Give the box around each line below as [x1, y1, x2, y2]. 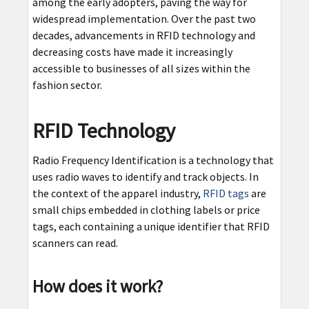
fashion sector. [32, 78, 102, 92]
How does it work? [32, 275, 163, 298]
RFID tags [202, 186, 249, 201]
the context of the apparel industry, [32, 186, 203, 201]
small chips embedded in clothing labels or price [32, 203, 260, 217]
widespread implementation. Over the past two [32, 12, 256, 26]
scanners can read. [32, 236, 118, 250]
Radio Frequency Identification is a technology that [32, 153, 274, 168]
